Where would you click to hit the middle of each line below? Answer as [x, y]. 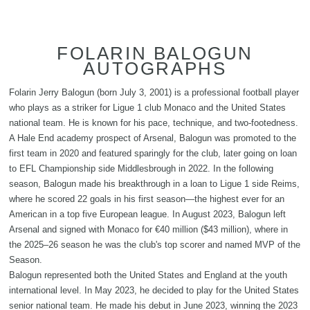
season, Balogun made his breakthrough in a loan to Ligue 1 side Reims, [154, 183]
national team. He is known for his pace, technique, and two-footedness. [154, 122]
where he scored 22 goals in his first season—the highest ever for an [147, 199]
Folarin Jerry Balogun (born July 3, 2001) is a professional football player [154, 92]
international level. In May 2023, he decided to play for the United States [154, 290]
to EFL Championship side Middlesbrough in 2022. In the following [141, 168]
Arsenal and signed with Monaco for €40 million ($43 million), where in [148, 229]
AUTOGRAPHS [155, 68]
